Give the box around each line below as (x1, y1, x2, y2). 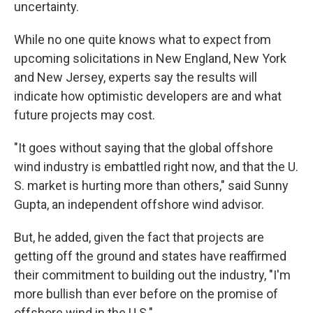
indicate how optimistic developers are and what (14, 89, 282, 103)
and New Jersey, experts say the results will (14, 70, 257, 85)
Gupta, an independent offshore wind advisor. (14, 197, 264, 212)
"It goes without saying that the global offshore (14, 140, 273, 155)
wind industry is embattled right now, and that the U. (14, 159, 298, 174)
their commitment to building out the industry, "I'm (14, 268, 291, 282)
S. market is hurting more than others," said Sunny (14, 178, 289, 193)
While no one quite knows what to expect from (14, 32, 271, 47)
